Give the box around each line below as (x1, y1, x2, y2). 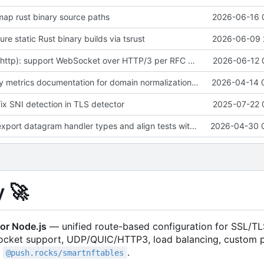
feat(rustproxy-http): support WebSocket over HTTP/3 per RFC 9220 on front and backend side (187, 55, 195, 65)
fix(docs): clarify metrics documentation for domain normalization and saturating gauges (191, 77, 199, 87)
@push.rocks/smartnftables (6, 247, 124, 258)
